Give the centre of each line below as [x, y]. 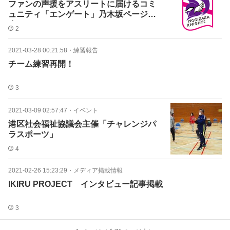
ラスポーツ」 [33, 134]
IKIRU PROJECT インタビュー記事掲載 [85, 184]
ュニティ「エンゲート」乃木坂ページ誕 [82, 14]
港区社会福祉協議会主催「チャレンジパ [82, 124]
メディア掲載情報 [98, 170]
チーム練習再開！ [41, 64]
